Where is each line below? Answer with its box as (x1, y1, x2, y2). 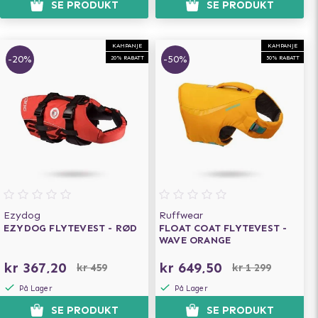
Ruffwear (159, 209, 203, 221)
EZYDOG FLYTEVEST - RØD (4, 222, 138, 234)
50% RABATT (265, 54, 300, 61)
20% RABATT (110, 54, 144, 61)
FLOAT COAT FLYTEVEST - (159, 222, 287, 234)
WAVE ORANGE (159, 234, 231, 246)
